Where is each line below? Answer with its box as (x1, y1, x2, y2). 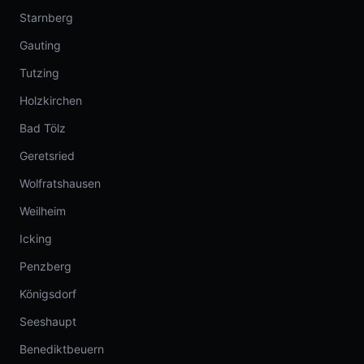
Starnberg (19, 11, 73, 24)
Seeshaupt (19, 314, 76, 328)
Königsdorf (19, 287, 76, 301)
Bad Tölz (19, 121, 66, 135)
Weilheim (19, 204, 66, 218)
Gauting (19, 38, 61, 52)
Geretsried (19, 149, 75, 162)
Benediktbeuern (19, 342, 104, 356)
